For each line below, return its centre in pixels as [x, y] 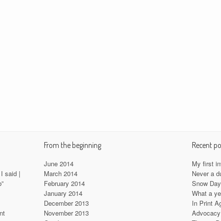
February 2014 [64, 184]
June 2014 [58, 164]
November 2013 [66, 213]
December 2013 [66, 203]
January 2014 [63, 193]
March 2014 [60, 174]
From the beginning [72, 145]
